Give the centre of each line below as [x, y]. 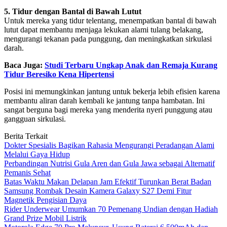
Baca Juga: [24, 65]
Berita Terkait [26, 136]
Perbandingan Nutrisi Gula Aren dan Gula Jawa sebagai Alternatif [109, 164]
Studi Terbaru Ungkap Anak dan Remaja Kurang [131, 65]
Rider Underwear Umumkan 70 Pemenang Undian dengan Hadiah [111, 209]
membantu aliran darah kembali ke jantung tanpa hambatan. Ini [104, 101]
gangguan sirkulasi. [35, 119]
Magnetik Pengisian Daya [45, 200]
